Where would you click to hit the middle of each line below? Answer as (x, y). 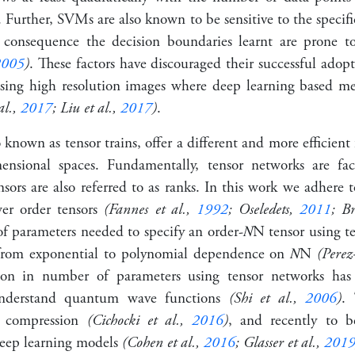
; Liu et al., (86, 108)
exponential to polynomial (108, 254)
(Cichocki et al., (139, 320)
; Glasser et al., (280, 342)
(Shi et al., (267, 298)
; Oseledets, (263, 209)
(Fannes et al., (150, 209)
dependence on (239, 254)
